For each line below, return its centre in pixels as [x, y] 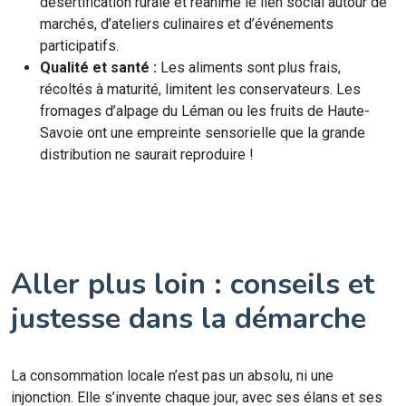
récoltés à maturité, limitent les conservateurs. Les [200, 89]
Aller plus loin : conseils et [193, 284]
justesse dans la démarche [188, 319]
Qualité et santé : [98, 68]
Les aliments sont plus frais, [249, 68]
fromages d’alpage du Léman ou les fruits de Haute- [205, 111]
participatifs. [79, 46]
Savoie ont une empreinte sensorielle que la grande [203, 133]
